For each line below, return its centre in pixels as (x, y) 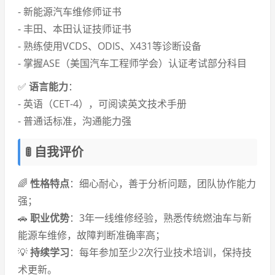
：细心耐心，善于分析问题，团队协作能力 (163, 184)
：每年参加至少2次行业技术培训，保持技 (161, 252)
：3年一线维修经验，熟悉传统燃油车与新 (161, 218)
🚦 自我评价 (54, 152)
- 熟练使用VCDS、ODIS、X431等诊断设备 (110, 46)
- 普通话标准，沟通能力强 (75, 121)
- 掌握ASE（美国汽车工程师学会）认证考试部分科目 (132, 63)
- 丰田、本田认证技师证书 (75, 29)
